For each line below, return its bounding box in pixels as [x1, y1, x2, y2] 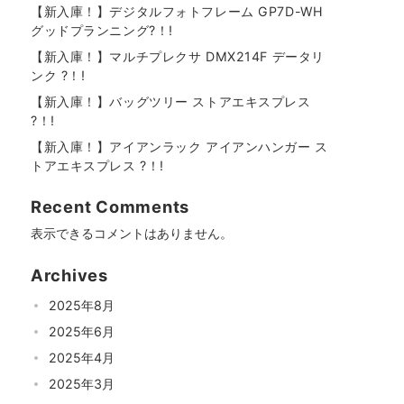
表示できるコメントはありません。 [31, 225, 233, 241]
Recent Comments [31, 197, 189, 216]
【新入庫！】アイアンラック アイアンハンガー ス [31, 139, 328, 154]
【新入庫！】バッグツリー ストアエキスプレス [31, 94, 311, 109]
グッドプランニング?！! [31, 23, 173, 38]
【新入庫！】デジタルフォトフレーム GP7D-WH [31, 4, 324, 19]
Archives [31, 265, 108, 285]
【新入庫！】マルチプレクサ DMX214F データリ [31, 49, 325, 64]
